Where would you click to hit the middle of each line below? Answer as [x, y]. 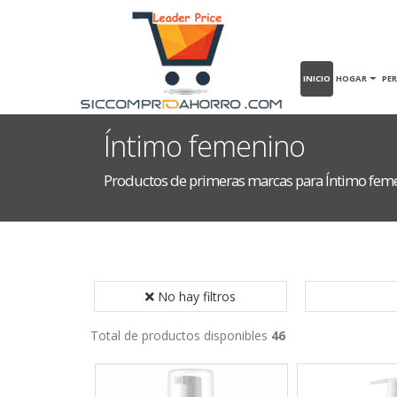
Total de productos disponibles [181, 335]
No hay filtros [197, 296]
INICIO [317, 78]
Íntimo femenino [204, 146]
